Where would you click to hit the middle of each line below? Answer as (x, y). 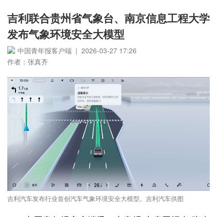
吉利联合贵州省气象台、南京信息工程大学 (108, 18)
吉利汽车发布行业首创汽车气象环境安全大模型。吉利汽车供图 (95, 199)
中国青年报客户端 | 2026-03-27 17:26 (77, 50)
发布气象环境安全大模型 (66, 34)
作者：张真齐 (28, 62)
